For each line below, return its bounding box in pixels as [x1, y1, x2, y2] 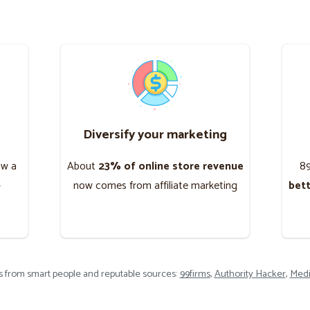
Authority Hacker [214, 265, 286, 282]
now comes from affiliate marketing [73, 176, 237, 195]
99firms [179, 265, 210, 282]
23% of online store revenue [98, 156, 244, 176]
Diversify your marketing [83, 123, 227, 145]
